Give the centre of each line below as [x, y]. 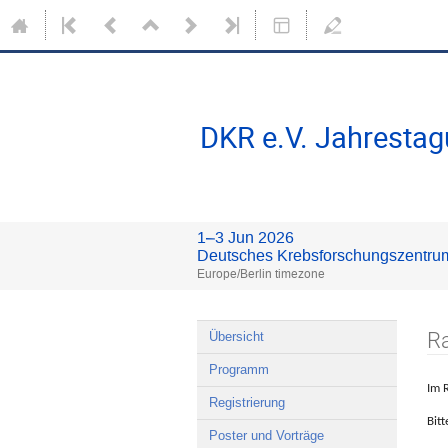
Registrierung [247, 402]
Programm [239, 369]
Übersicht [236, 336]
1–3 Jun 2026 [245, 237]
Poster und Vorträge [266, 435]
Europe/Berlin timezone [261, 274]
